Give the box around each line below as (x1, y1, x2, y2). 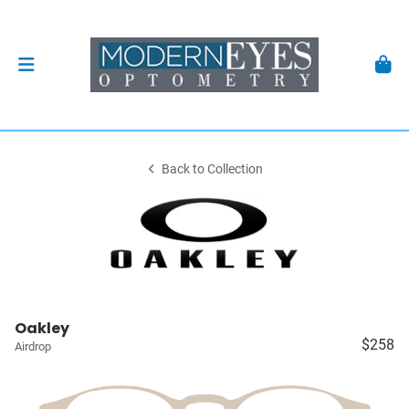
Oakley (15, 318, 69, 339)
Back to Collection (162, 162, 264, 177)
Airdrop (15, 340, 51, 353)
